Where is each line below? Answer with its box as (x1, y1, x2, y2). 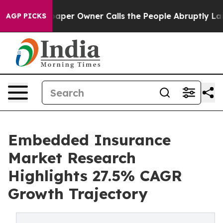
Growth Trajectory (8, 184, 148, 203)
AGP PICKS (6, 11, 46, 20)
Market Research (8, 148, 136, 167)
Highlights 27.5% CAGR (8, 166, 182, 185)
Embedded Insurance (8, 130, 171, 149)
